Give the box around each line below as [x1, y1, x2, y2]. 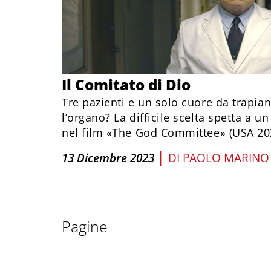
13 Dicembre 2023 [62, 150, 154, 166]
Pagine [62, 216, 108, 237]
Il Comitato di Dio [62, 74, 191, 94]
